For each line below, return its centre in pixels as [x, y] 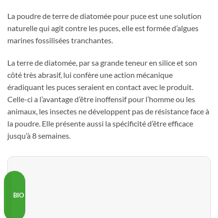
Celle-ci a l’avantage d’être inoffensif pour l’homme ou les [101, 99]
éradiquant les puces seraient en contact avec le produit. [100, 87]
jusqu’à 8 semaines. [39, 136]
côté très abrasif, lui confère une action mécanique [90, 75]
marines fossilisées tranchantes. [60, 40]
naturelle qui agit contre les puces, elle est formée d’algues [103, 28]
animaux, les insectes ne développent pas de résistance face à [108, 111]
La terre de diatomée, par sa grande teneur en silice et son [102, 63]
